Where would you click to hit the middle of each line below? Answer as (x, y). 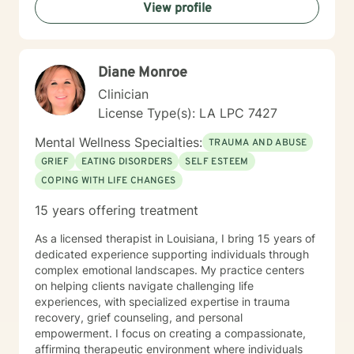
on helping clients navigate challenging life (144, 286)
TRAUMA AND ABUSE (258, 143)
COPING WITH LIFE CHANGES (109, 181)
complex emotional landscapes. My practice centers (169, 270)
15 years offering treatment (117, 210)
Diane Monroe (143, 73)
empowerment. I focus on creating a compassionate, (75, 333)
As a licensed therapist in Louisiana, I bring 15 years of (175, 238)
